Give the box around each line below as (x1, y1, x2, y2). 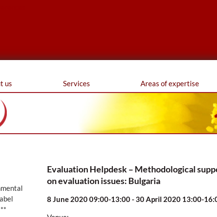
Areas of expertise (140, 78, 199, 88)
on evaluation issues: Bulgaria (47, 175, 161, 186)
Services (62, 78, 90, 88)
